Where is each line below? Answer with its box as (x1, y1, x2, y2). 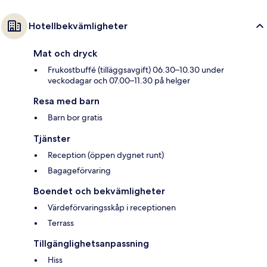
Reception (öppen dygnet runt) (48, 150, 164, 161)
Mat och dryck (33, 48, 97, 60)
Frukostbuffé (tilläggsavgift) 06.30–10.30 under (48, 64, 224, 76)
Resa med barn (33, 95, 100, 107)
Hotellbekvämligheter (29, 20, 128, 32)
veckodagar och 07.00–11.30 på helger (48, 75, 190, 86)
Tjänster (33, 133, 70, 145)
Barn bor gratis (48, 112, 103, 123)
